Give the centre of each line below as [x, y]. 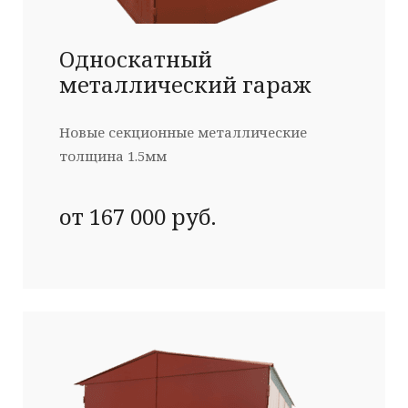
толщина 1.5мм [113, 156]
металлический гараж [185, 84]
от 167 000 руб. [138, 216]
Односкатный [136, 59]
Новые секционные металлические [183, 132]
